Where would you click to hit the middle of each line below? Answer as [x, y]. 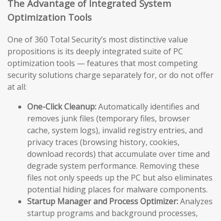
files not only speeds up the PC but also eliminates [120, 178]
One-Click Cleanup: [62, 107]
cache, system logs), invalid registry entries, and [115, 130]
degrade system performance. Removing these [113, 166]
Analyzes [195, 202]
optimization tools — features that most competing [103, 63]
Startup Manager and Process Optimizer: [103, 202]
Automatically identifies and [148, 107]
